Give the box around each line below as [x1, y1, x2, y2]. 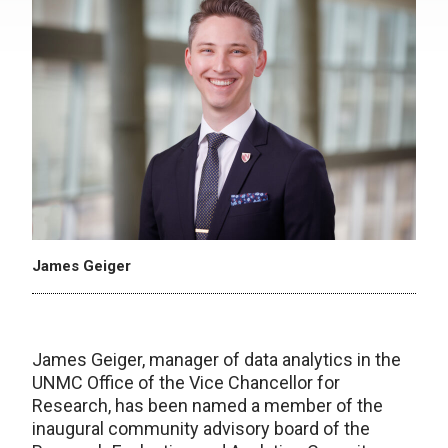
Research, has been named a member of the [32, 394, 383, 416]
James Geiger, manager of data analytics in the [32, 348, 401, 370]
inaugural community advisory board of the [32, 417, 370, 439]
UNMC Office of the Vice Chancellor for [32, 371, 340, 393]
